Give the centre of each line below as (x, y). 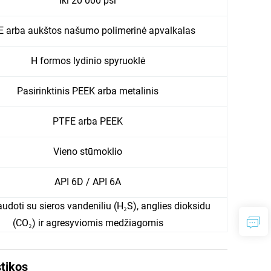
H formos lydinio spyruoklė (88, 60)
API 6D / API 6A (88, 181)
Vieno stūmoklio (88, 151)
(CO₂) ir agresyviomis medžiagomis (88, 223)
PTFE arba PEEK (88, 121)
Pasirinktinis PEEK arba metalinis (88, 91)
